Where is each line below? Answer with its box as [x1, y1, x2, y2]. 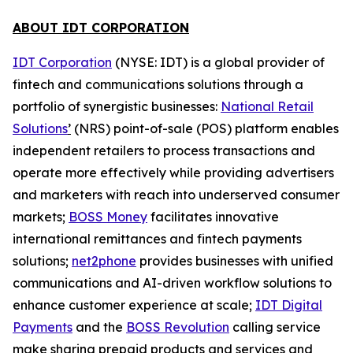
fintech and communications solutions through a [13, 76, 303, 92]
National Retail [221, 98, 314, 114]
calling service [229, 319, 321, 335]
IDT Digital [255, 297, 322, 313]
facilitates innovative [147, 209, 279, 225]
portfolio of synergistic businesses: [13, 98, 221, 114]
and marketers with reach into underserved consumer [13, 187, 340, 203]
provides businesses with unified [136, 253, 333, 269]
